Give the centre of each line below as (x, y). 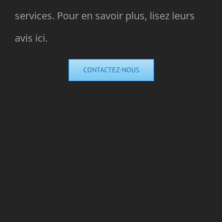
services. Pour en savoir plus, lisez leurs (105, 15)
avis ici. (31, 38)
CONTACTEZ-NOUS (111, 70)
